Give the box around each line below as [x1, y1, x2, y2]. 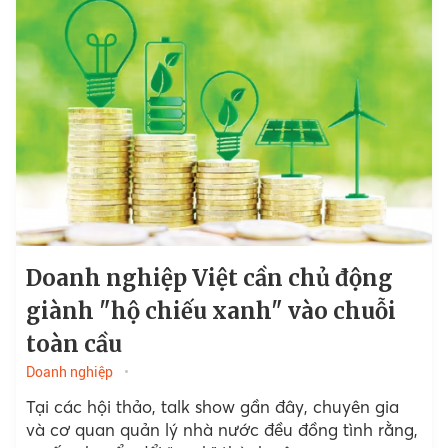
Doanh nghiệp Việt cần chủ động [25, 264, 393, 293]
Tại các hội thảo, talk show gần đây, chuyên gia [25, 396, 399, 418]
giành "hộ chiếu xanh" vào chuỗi [25, 297, 396, 326]
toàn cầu [25, 330, 122, 359]
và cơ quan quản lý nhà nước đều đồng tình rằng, [25, 419, 418, 441]
